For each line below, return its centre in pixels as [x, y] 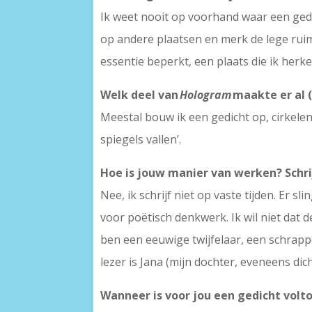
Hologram [206, 95]
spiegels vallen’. [141, 140]
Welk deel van [140, 95]
